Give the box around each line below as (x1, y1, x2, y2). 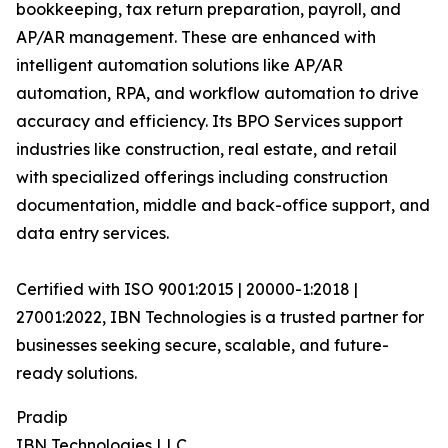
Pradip (16, 407, 68, 428)
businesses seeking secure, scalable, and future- (16, 335, 389, 356)
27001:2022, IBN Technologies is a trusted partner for (16, 307, 424, 328)
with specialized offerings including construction (16, 167, 388, 188)
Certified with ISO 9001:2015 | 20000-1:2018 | (16, 279, 358, 300)
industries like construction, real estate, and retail (16, 139, 397, 160)
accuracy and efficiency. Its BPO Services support (16, 111, 403, 132)
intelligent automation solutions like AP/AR (16, 55, 343, 76)
